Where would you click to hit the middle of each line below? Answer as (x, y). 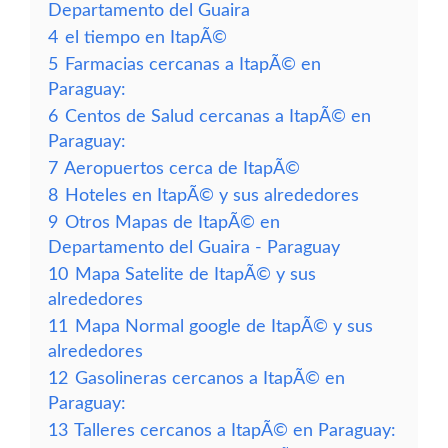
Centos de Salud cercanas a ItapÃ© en (218, 116)
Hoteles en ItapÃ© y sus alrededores (212, 195)
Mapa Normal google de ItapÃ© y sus (224, 326)
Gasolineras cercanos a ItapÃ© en (210, 378)
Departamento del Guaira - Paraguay (194, 247)
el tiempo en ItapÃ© (146, 37)
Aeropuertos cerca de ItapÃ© (182, 168)
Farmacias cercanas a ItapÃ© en (193, 64)
